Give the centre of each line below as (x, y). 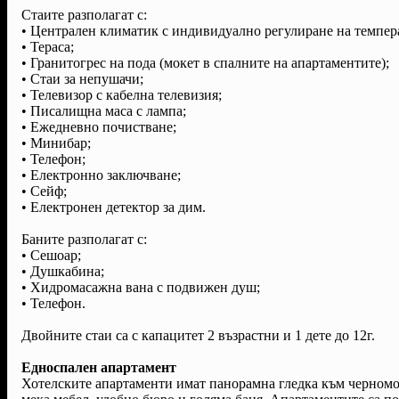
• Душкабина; (63, 271)
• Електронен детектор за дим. (114, 207)
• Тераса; (48, 46)
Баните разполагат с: (84, 239)
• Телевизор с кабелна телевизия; (122, 94)
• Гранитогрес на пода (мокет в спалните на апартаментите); (205, 62)
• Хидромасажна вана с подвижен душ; (141, 287)
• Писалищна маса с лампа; (104, 110)
